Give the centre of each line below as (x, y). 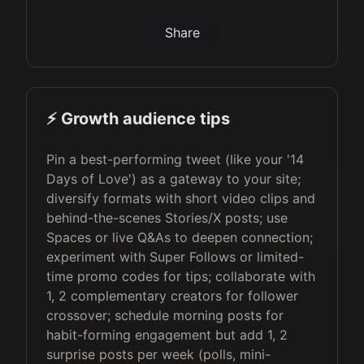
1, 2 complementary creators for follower (172, 296)
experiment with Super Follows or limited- (175, 257)
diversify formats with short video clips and (181, 198)
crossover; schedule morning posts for (165, 315)
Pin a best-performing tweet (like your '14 (175, 159)
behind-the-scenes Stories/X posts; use (167, 218)
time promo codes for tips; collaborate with (181, 276)
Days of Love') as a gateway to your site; (173, 179)
